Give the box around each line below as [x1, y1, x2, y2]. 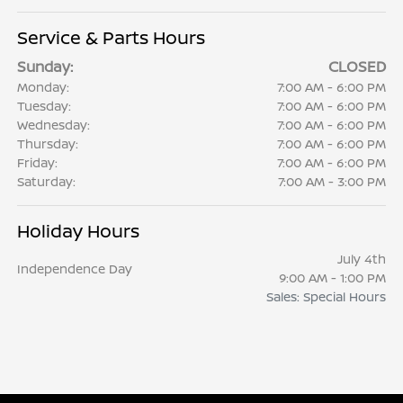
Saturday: [17, 173, 76, 191]
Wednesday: [17, 116, 91, 134]
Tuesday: [17, 97, 72, 115]
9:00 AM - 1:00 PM [278, 269, 386, 287]
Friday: [17, 154, 58, 172]
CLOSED [327, 57, 386, 77]
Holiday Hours [17, 219, 140, 244]
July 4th [336, 250, 386, 268]
